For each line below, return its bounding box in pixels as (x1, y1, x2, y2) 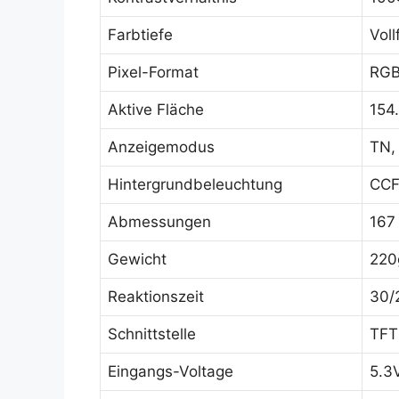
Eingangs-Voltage (108, 362, 233, 380)
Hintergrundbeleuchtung (108, 175, 282, 193)
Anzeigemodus (108, 138, 215, 156)
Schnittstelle (108, 325, 196, 343)
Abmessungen (108, 213, 211, 231)
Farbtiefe (108, 26, 173, 44)
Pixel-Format (108, 63, 199, 81)
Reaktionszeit (108, 288, 204, 305)
